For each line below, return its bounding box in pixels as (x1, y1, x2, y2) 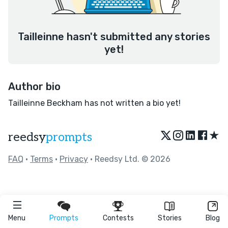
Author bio (8, 80, 61, 93)
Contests (102, 214, 134, 222)
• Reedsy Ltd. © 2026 (88, 154, 170, 164)
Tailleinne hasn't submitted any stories (18, 31, 210, 43)
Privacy (60, 154, 88, 164)
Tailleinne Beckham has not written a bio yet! (8, 98, 181, 108)
